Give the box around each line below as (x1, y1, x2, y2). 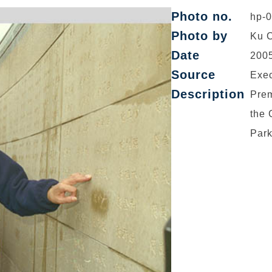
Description (171, 87, 245, 101)
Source (171, 68, 216, 81)
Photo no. (171, 10, 233, 23)
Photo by (171, 29, 228, 42)
